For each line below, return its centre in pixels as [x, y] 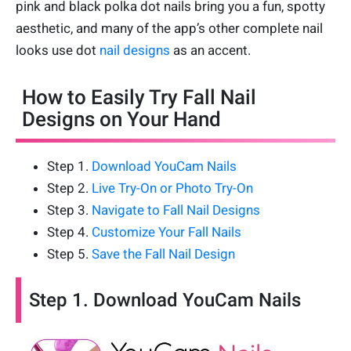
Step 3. [69, 210]
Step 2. [69, 188]
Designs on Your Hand [121, 119]
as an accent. [210, 50]
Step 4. [69, 232]
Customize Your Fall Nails [166, 232]
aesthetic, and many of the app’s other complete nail [169, 28]
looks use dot [58, 50]
